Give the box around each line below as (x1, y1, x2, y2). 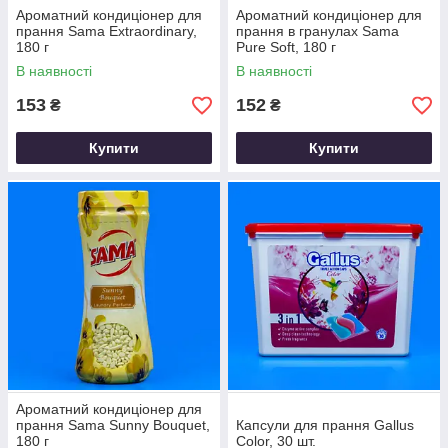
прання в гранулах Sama (236, 23, 399, 39)
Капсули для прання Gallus (236, 417, 414, 433)
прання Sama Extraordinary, (16, 23, 197, 39)
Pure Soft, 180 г (236, 39, 336, 55)
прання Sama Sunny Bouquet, (16, 417, 210, 433)
